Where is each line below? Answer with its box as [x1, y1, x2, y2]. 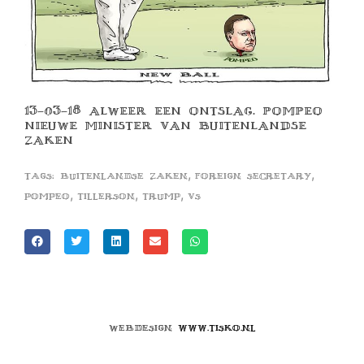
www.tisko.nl [177, 322, 256, 335]
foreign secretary [195, 169, 311, 182]
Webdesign [108, 322, 178, 335]
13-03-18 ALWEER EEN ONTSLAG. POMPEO [24, 102, 323, 119]
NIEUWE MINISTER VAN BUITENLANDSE [24, 117, 306, 133]
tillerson [77, 189, 135, 202]
